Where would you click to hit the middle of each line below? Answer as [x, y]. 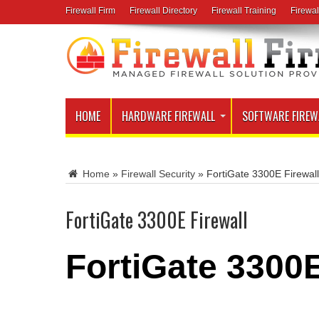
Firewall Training [244, 11]
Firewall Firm [90, 11]
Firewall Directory [163, 11]
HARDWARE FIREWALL [168, 116]
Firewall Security [158, 174]
